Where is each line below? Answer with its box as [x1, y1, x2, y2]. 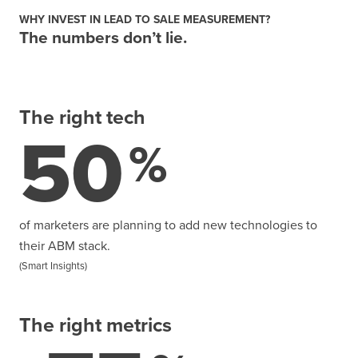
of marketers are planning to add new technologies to [19, 216, 317, 234]
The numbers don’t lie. [19, 25, 187, 50]
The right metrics [19, 310, 172, 340]
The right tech [19, 102, 145, 132]
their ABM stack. [19, 237, 110, 255]
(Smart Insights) [19, 258, 87, 273]
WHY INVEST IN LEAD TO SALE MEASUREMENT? [19, 11, 270, 28]
